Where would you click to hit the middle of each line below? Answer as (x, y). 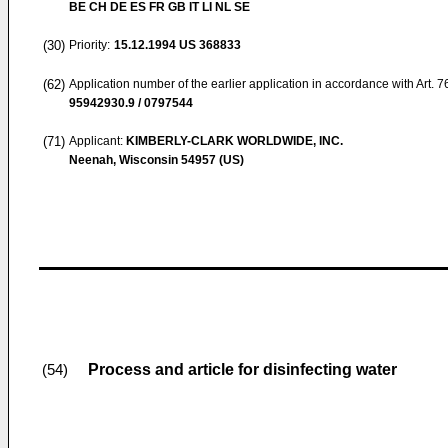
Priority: (89, 45)
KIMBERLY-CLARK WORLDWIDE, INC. (234, 141)
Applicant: (97, 141)
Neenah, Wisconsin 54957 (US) (156, 160)
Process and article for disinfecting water (242, 369)
